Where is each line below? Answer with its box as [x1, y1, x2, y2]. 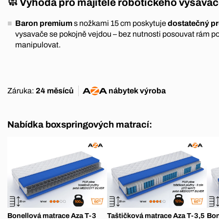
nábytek [109, 86, 138, 95]
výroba [138, 86, 166, 95]
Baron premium [15, 19, 72, 27]
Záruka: [7, 86, 36, 95]
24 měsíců [36, 86, 74, 95]
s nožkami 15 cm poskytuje [72, 19, 168, 27]
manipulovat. [15, 40, 61, 49]
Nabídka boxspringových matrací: [7, 119, 152, 130]
